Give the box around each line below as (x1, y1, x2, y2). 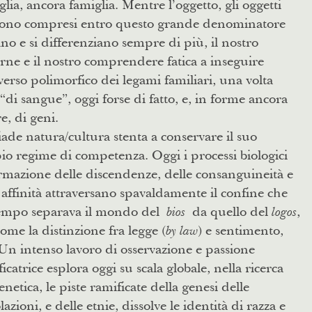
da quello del (192, 202, 272, 220)
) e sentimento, (197, 221, 283, 239)
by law (165, 221, 198, 238)
